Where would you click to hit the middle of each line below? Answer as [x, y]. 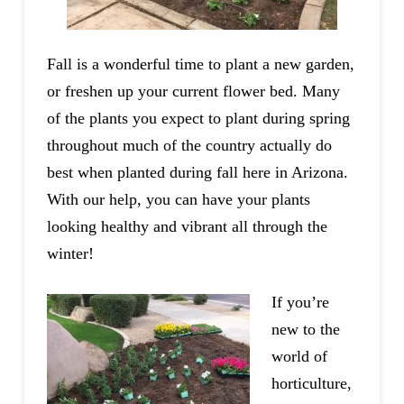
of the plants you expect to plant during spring [198, 119]
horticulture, [311, 383]
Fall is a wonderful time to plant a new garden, [200, 64]
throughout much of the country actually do [189, 146]
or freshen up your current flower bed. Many [193, 92]
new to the [305, 329]
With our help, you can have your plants [178, 200]
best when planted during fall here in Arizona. [197, 173]
